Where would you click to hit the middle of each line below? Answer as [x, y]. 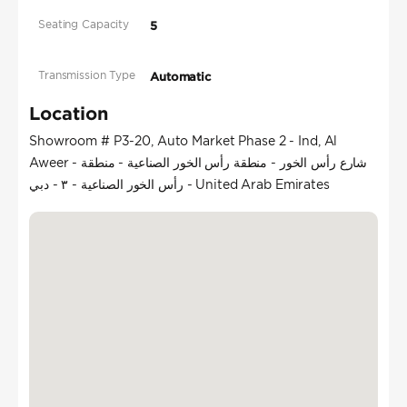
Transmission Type [87, 75]
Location [69, 113]
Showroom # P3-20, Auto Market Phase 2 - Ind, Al [184, 141]
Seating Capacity [84, 25]
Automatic [181, 77]
